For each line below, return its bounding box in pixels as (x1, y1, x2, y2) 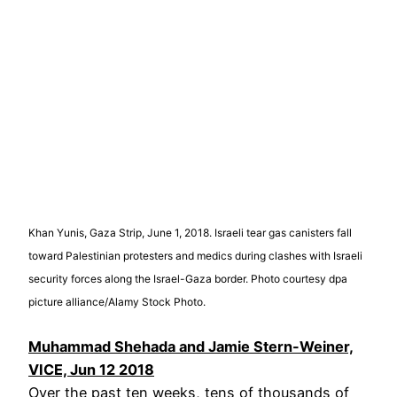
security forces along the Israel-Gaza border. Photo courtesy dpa (28, 271, 347, 285)
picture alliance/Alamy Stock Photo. (28, 294, 206, 308)
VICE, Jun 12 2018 (28, 360, 154, 378)
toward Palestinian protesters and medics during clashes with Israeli (28, 248, 362, 262)
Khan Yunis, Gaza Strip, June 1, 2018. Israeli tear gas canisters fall (28, 225, 352, 239)
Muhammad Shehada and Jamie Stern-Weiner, (28, 337, 354, 355)
